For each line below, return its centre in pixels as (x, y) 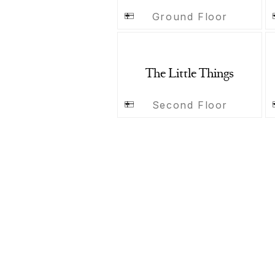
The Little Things (190, 75)
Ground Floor (190, 16)
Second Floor (190, 105)
